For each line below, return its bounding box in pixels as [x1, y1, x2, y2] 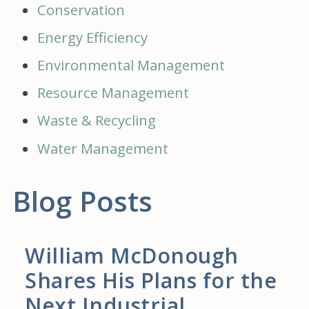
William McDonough [25, 240, 239, 270]
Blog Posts [12, 181, 152, 220]
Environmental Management [37, 55, 225, 75]
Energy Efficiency [37, 28, 148, 48]
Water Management [37, 138, 168, 158]
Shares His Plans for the [25, 265, 277, 295]
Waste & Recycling [37, 110, 156, 130]
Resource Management [37, 83, 189, 103]
